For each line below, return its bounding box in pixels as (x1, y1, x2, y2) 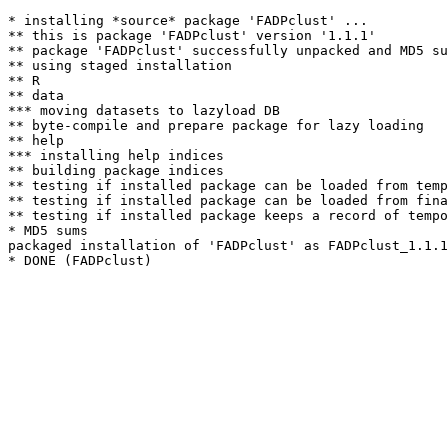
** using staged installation (8, 58, 232, 73)
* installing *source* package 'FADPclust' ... (8, 13, 368, 28)
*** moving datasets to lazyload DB (8, 103, 280, 118)
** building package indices (8, 163, 224, 178)
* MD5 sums (8, 223, 88, 238)
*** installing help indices (8, 148, 224, 163)
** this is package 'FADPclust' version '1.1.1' (8, 28, 376, 43)
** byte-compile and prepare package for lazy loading (8, 118, 424, 133)
